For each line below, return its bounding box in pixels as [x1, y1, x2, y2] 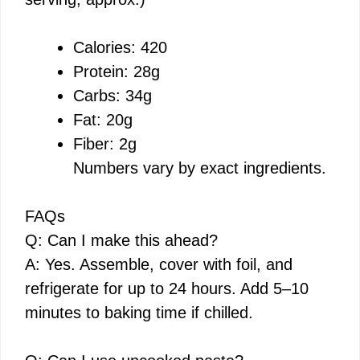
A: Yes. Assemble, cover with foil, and [25, 255, 292, 273]
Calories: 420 [73, 38, 167, 56]
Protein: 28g [73, 62, 160, 80]
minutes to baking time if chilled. [25, 303, 253, 321]
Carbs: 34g [73, 86, 152, 104]
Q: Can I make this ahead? [25, 231, 218, 249]
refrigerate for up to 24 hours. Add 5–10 [25, 279, 309, 297]
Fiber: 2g [73, 134, 137, 153]
